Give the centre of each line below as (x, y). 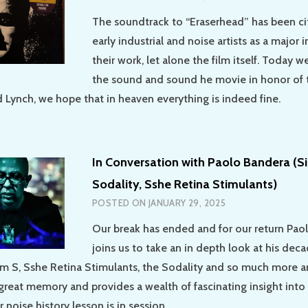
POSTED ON (120, 202)
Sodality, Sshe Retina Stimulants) (185, 184)
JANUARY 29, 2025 (187, 202)
